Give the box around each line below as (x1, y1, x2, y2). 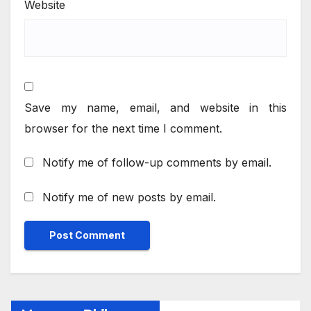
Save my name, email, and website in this (24, 101, 287, 115)
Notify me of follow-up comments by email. (42, 155, 271, 170)
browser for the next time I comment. (24, 121, 222, 136)
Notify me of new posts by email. (42, 190, 216, 204)
